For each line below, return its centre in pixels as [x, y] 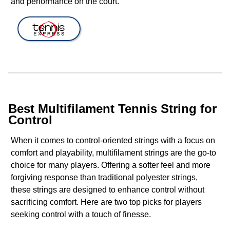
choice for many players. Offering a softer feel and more [111, 165]
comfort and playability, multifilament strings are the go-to [113, 153]
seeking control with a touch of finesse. [81, 215]
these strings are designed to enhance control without [108, 190]
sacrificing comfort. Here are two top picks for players [106, 202]
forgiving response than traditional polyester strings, [104, 178]
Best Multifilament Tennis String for [112, 109]
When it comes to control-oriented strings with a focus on [113, 141]
